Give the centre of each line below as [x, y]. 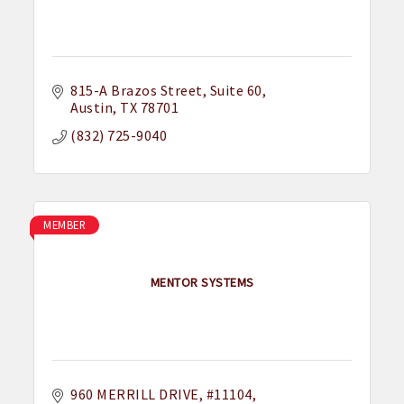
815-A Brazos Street [137, 91]
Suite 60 [236, 91]
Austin [92, 108]
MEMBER [65, 225]
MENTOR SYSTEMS [202, 282]
